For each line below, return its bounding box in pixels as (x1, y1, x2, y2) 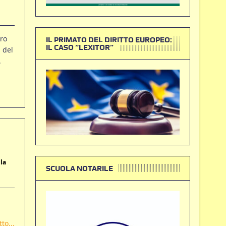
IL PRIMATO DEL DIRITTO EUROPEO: (45, 35, 172, 44)
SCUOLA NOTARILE (45, 163, 113, 173)
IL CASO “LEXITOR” (45, 42, 114, 52)
